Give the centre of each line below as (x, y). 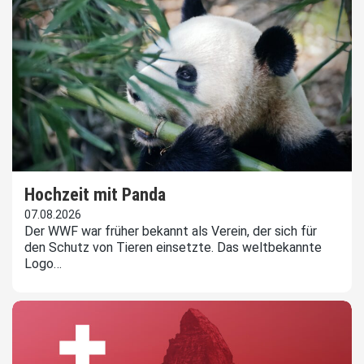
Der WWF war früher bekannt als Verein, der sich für (171, 232)
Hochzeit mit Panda (95, 195)
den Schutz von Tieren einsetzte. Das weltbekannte (173, 248)
